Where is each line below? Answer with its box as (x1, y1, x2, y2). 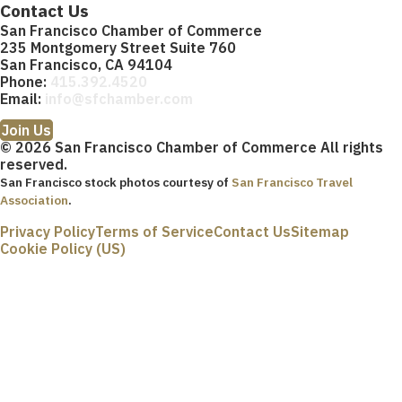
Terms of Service (95, 222, 214, 240)
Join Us (2, 120, 51, 139)
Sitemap (291, 222, 349, 240)
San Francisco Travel (232, 173, 353, 190)
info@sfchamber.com (45, 89, 193, 108)
